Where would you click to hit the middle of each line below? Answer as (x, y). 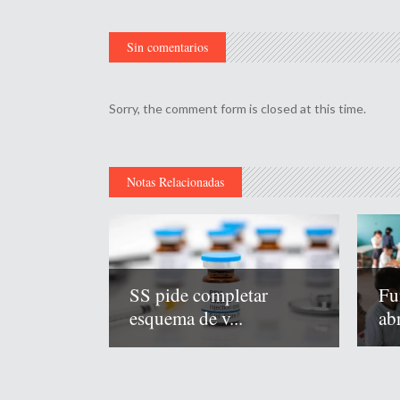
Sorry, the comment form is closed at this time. (237, 108)
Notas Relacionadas (175, 182)
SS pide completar (199, 295)
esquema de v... (187, 318)
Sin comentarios (167, 47)
